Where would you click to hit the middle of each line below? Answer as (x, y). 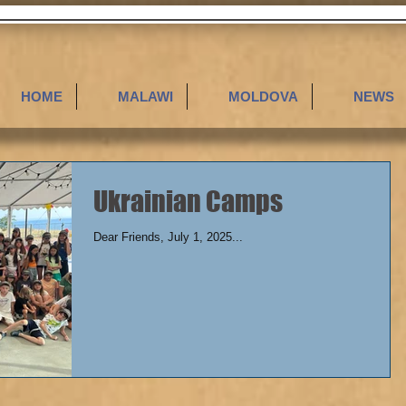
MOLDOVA (263, 97)
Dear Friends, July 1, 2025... (205, 237)
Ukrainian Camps (188, 201)
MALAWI (145, 97)
